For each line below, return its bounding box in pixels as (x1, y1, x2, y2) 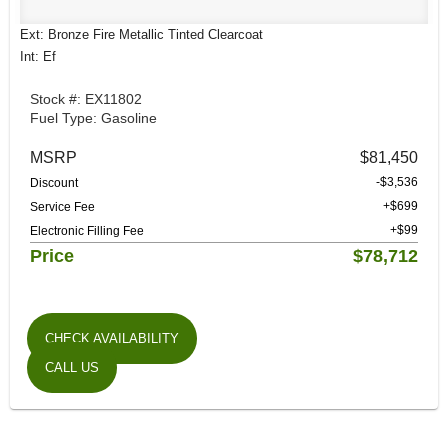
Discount (30, 176, 78, 191)
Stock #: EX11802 (30, 91, 142, 108)
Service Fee (30, 200, 95, 215)
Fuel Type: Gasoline (30, 110, 157, 127)
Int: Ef (20, 49, 56, 65)
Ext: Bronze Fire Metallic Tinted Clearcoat (20, 27, 263, 43)
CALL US (45, 360, 99, 376)
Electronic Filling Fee (30, 224, 144, 239)
